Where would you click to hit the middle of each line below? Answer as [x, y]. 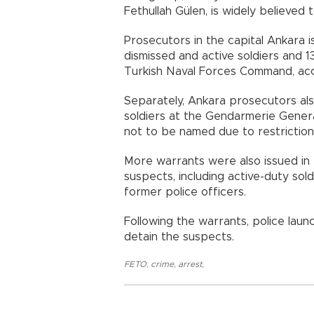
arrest [190, 264]
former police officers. [185, 192]
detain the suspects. [179, 237]
